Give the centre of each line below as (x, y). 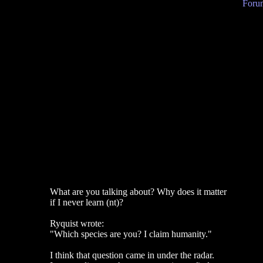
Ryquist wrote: (77, 223)
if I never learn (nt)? (86, 202)
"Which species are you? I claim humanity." (131, 234)
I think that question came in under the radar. (132, 255)
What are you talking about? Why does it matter (138, 192)
